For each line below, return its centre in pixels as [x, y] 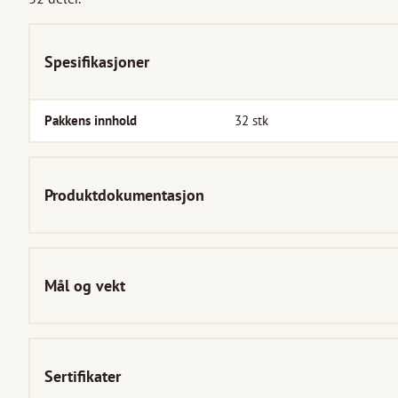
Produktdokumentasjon [124, 195]
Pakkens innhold [91, 121]
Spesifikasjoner [97, 62]
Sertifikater [83, 377]
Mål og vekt [85, 286]
